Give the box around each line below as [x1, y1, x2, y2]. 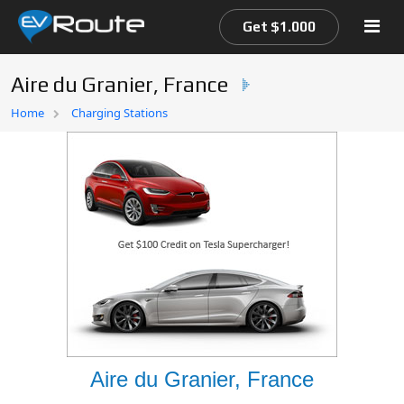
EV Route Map [18, 140, 109, 155]
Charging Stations [71, 105, 168, 121]
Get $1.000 [243, 19, 316, 34]
